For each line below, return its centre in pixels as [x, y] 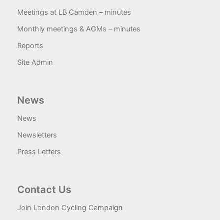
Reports [30, 46]
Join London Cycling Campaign [70, 208]
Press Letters [39, 152]
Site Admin [35, 63]
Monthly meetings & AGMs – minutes [79, 29]
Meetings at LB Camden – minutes [74, 13]
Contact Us [44, 190]
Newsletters [37, 135]
